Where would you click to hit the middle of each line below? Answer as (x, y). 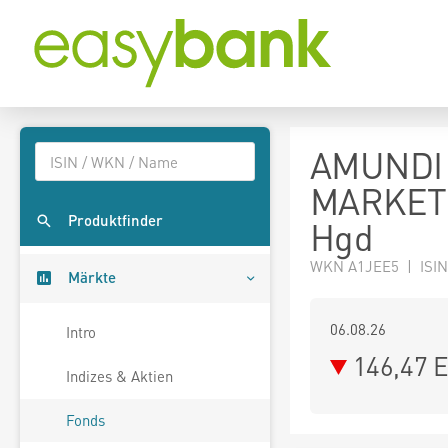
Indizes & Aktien (119, 376)
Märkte (92, 277)
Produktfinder (115, 220)
